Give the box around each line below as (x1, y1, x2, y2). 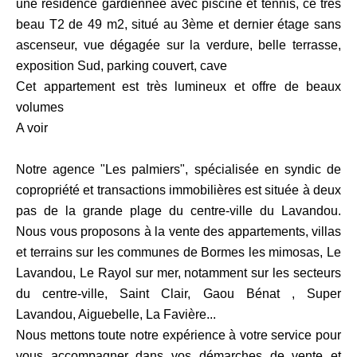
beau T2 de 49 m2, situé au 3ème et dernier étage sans (16, 18, 341, 31)
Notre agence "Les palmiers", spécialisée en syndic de (16, 163, 341, 176)
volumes (16, 100, 64, 114)
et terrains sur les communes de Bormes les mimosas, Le (16, 245, 341, 259)
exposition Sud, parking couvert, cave (16, 59, 227, 73)
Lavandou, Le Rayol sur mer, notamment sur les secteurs (16, 266, 341, 280)
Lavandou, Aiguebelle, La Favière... (16, 308, 216, 321)
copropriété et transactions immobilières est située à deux (16, 183, 341, 197)
